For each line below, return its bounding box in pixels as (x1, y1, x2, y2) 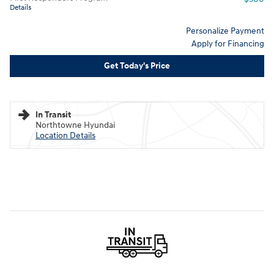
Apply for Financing (191, 38, 264, 49)
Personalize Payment (186, 25, 264, 36)
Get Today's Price (104, 61, 170, 72)
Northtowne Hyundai (35, 120, 115, 131)
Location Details (35, 130, 95, 141)
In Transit (35, 109, 71, 120)
